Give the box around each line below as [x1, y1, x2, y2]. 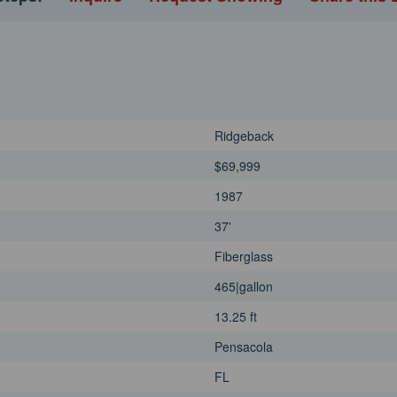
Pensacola [214, 338, 273, 356]
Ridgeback [214, 127, 274, 145]
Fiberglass [214, 247, 273, 266]
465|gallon [214, 277, 273, 296]
